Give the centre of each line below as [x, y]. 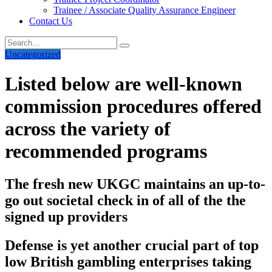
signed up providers [66, 216]
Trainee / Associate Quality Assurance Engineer [144, 10]
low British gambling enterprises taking [128, 261]
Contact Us [51, 21]
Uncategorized [33, 54]
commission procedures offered [133, 107]
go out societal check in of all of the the [125, 200]
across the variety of [88, 129]
